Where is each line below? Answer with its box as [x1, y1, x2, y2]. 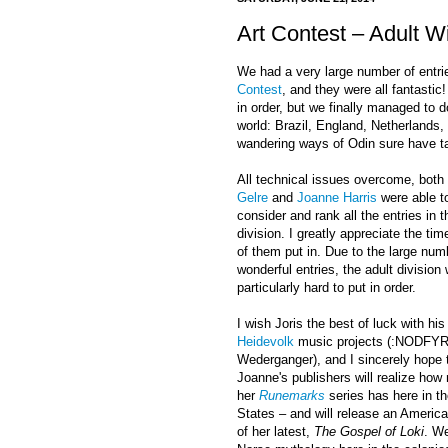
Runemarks [259, 387, 325, 403]
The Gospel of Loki [314, 423, 424, 439]
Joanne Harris [297, 189, 377, 205]
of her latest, [237, 423, 314, 439]
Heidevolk [237, 333, 294, 349]
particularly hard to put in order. [237, 279, 416, 295]
